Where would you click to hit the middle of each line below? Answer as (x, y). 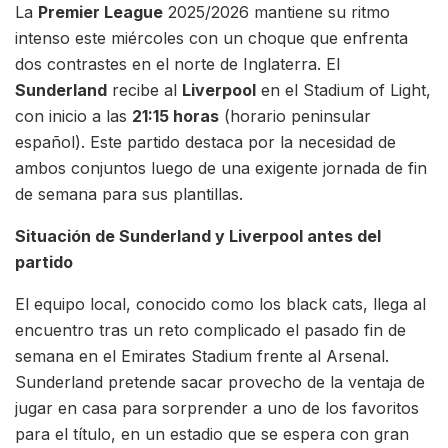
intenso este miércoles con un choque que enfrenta (211, 37)
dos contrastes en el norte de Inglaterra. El (177, 63)
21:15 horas (175, 115)
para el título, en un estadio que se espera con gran (212, 433)
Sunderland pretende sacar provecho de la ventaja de (220, 381)
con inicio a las (73, 115)
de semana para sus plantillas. (134, 193)
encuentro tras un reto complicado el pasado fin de (210, 329)
